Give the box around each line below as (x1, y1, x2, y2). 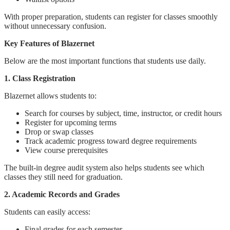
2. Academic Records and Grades (4, 189, 120, 199)
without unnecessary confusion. (4, 21, 106, 30)
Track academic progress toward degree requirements (25, 136, 197, 145)
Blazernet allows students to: (4, 91, 97, 100)
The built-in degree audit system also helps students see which (4, 163, 204, 172)
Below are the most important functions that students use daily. (4, 56, 206, 65)
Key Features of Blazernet (4, 39, 94, 48)
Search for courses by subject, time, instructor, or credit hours (25, 108, 222, 118)
